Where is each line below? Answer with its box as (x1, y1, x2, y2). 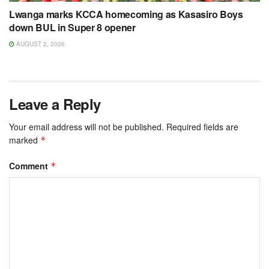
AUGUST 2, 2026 (14, 40, 65, 49)
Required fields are (166, 121, 238, 133)
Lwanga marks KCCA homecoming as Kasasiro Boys (9, 7, 243, 22)
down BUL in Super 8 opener (9, 20, 136, 35)
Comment (9, 160, 50, 172)
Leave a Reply (9, 94, 101, 115)
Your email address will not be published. (9, 121, 164, 133)
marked (9, 134, 40, 147)
